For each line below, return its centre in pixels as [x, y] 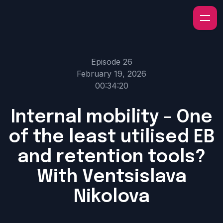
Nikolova [111, 197]
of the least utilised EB [111, 137]
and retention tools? [111, 157]
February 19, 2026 [111, 74]
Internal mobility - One [111, 117]
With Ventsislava [111, 177]
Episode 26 [111, 62]
